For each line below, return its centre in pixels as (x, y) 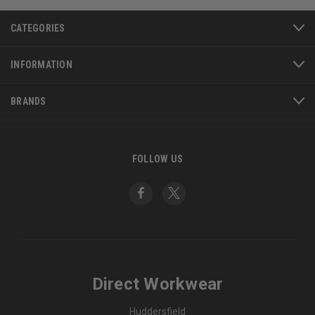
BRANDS (28, 101)
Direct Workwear (157, 284)
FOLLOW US (157, 159)
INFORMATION (41, 64)
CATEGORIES (38, 28)
